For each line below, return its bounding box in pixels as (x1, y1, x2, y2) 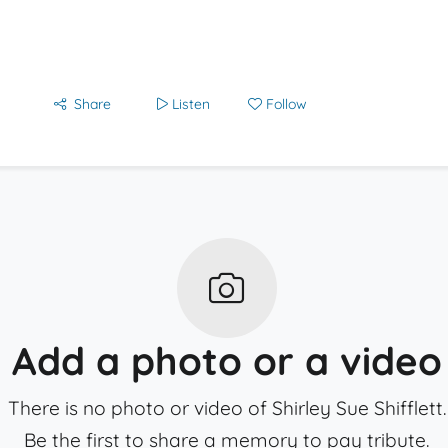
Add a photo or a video (11, 337, 442, 385)
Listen (172, 95, 210, 113)
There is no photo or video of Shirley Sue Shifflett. (7, 396, 446, 420)
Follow (266, 95, 307, 113)
